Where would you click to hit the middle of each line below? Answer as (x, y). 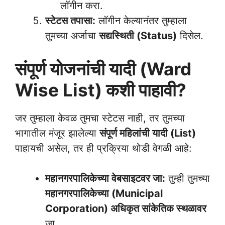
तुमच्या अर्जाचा (72, 36)
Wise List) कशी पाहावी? (101, 90)
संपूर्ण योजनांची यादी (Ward (103, 69)
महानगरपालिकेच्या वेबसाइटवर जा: (105, 179)
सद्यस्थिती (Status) (138, 36)
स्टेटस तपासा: (70, 21)
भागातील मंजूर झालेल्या (57, 133)
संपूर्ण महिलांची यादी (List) (148, 133)
